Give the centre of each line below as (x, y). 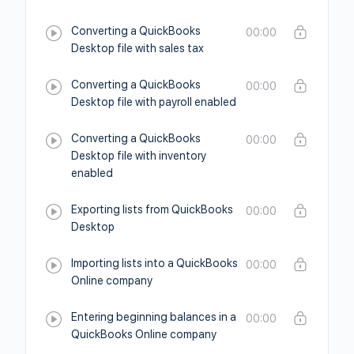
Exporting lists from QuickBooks (152, 209)
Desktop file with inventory (139, 156)
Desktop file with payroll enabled (154, 102)
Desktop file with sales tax (137, 48)
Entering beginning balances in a (154, 317)
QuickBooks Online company (144, 334)
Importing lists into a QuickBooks (154, 263)
